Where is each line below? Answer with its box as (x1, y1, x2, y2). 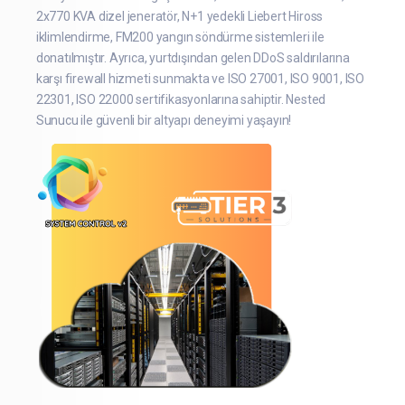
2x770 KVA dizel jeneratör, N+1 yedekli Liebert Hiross (35, 8, 324, 24)
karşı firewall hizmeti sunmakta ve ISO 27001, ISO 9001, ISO (35, 71, 365, 86)
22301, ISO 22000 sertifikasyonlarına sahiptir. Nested (35, 91, 326, 107)
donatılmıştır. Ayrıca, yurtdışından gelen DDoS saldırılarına (35, 50, 350, 65)
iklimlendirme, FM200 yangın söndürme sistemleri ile (35, 29, 325, 44)
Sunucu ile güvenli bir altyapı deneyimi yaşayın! (35, 112, 292, 127)
